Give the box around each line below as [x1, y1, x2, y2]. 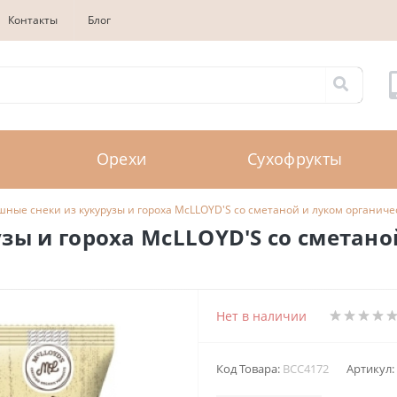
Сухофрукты [247, 148, 343, 170]
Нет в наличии [216, 307, 307, 324]
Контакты [8, 12, 58, 27]
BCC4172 [283, 360, 329, 377]
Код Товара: [216, 360, 283, 377]
